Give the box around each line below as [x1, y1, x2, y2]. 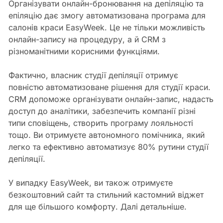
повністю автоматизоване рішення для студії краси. [8, 82, 211, 93]
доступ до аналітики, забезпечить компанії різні [8, 106, 196, 116]
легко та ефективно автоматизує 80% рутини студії [8, 142, 209, 152]
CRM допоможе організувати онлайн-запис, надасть [8, 94, 214, 105]
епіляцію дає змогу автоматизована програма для [8, 10, 206, 21]
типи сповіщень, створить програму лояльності [8, 118, 193, 128]
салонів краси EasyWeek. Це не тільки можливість [8, 22, 205, 33]
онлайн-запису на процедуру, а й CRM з [8, 34, 166, 45]
